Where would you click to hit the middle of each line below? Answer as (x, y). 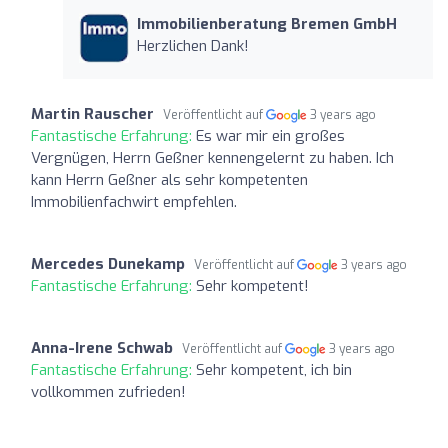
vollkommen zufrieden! (108, 391)
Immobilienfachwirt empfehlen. (134, 201)
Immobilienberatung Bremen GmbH (266, 23)
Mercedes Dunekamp (108, 263)
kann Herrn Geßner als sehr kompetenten (169, 179)
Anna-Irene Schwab (102, 347)
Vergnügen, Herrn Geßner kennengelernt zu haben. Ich (212, 157)
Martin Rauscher (92, 113)
